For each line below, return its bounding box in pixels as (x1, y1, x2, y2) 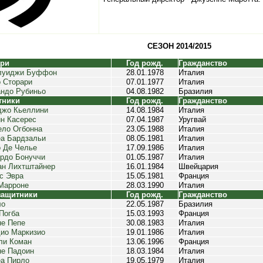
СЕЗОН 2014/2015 (147, 42, 211, 50)
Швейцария (178, 162, 218, 171)
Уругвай (178, 115, 206, 124)
